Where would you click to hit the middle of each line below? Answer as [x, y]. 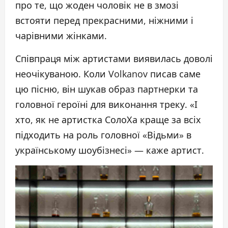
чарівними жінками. [61, 36]
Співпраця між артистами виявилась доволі [114, 59]
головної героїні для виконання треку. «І [106, 104]
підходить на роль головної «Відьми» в [103, 135]
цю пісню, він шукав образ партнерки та [107, 89]
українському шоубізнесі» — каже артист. [110, 150]
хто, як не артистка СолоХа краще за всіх [108, 120]
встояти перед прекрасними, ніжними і [104, 20]
